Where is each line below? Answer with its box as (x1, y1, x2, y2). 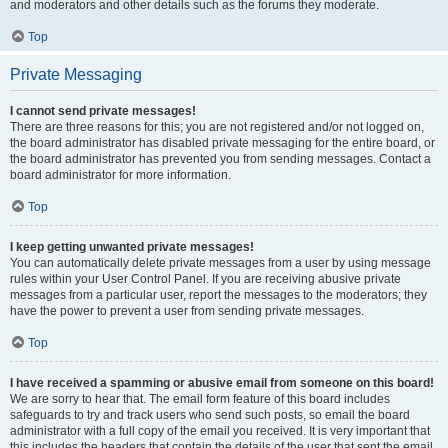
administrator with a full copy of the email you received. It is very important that (10, 424, 430, 438)
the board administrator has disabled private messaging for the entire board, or (10, 136, 435, 150)
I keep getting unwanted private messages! (10, 240, 254, 254)
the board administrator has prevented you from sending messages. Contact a (10, 152, 431, 166)
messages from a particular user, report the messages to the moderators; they (10, 288, 427, 302)
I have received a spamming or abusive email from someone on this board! (10, 376, 434, 390)
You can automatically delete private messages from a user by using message (10, 256, 431, 270)
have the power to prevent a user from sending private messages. (10, 304, 364, 318)
